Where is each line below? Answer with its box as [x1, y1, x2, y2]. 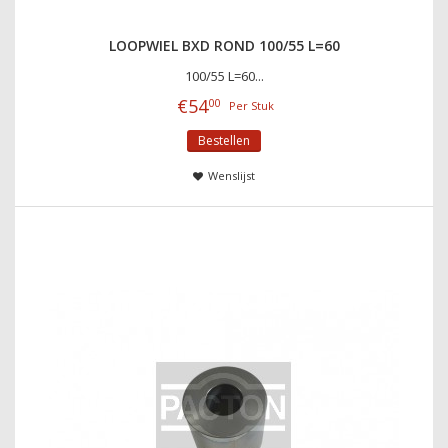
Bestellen [198, 131, 250, 149]
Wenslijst [207, 167, 255, 183]
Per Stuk [229, 97, 274, 113]
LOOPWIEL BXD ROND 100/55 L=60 [108, 35, 340, 55]
